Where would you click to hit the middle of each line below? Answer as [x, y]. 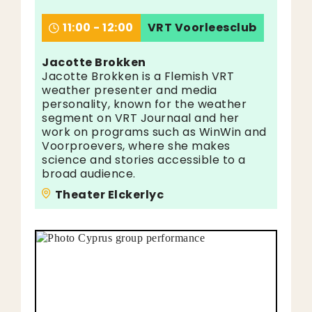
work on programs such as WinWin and [154, 132]
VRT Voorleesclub [202, 28]
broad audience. [89, 174]
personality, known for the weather [144, 104]
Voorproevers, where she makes [136, 146]
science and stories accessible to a [144, 160]
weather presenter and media [130, 90]
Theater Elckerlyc [109, 195]
